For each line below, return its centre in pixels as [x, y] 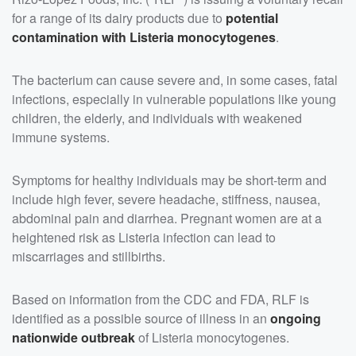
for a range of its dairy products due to [119, 18]
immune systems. [61, 137]
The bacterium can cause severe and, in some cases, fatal [175, 80]
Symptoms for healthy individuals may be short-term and [169, 180]
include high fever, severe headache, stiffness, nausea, [166, 199]
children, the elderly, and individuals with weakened [157, 118]
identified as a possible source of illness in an [141, 319]
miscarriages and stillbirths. [89, 257]
